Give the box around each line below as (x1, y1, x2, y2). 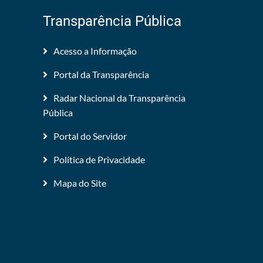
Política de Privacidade (53, 154, 145, 165)
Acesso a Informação (53, 45, 137, 56)
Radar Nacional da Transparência (53, 92, 186, 103)
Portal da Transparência (53, 69, 149, 80)
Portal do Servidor (53, 130, 127, 141)
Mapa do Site (53, 177, 106, 188)
